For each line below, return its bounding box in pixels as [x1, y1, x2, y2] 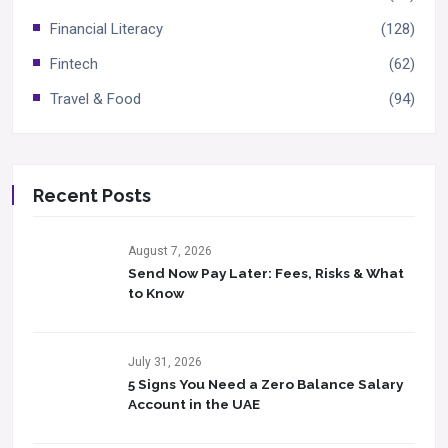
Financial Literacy [50, 20, 163, 38]
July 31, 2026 [128, 355, 202, 369]
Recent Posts [33, 185, 151, 206]
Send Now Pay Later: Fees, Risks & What [128, 265, 404, 281]
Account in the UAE [128, 396, 260, 412]
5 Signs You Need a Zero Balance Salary [128, 376, 403, 392]
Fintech [50, 55, 98, 73]
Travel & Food [50, 90, 141, 108]
